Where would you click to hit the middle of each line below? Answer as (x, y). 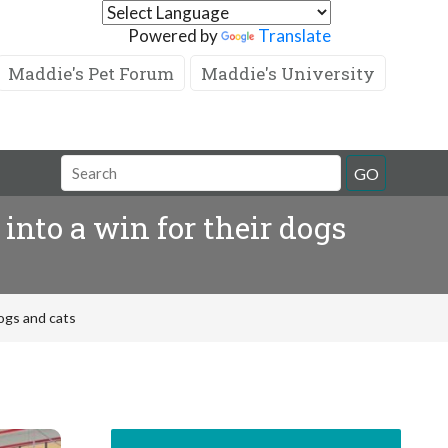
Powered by (174, 35)
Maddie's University (288, 73)
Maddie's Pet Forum (91, 73)
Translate (294, 35)
